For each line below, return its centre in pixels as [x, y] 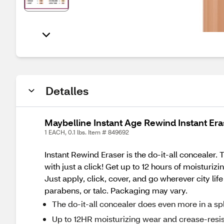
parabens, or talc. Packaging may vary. [116, 190]
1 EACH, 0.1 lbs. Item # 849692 [87, 132]
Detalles [67, 91]
